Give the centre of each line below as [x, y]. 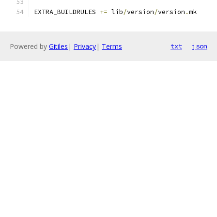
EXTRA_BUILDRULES [67, 12]
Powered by [29, 46]
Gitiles [58, 46]
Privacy [85, 46]
